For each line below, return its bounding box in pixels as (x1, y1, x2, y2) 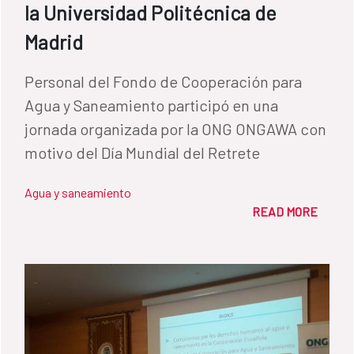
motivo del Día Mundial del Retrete (24, 142, 260, 162)
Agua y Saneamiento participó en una (24, 95, 278, 115)
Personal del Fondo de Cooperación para (24, 71, 302, 91)
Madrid (24, 29, 83, 54)
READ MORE (252, 203, 318, 219)
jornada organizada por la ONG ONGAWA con (24, 119, 326, 138)
